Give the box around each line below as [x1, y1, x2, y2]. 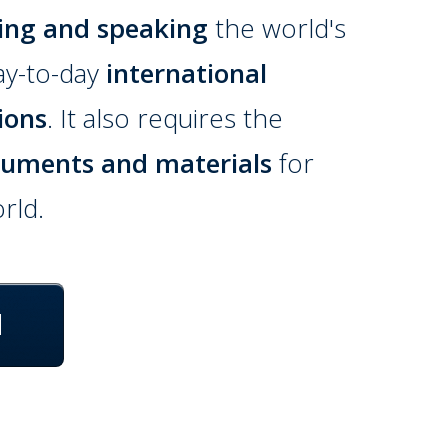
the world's [208, 9, 347, 46]
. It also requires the [47, 99, 284, 136]
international [106, 54, 268, 91]
